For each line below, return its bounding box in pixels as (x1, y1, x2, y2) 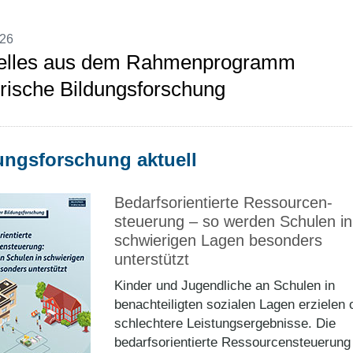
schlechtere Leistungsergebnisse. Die (114, 316, 336, 331)
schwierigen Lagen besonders (114, 232, 322, 249)
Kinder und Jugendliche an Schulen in (114, 278, 335, 293)
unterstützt (114, 251, 189, 268)
